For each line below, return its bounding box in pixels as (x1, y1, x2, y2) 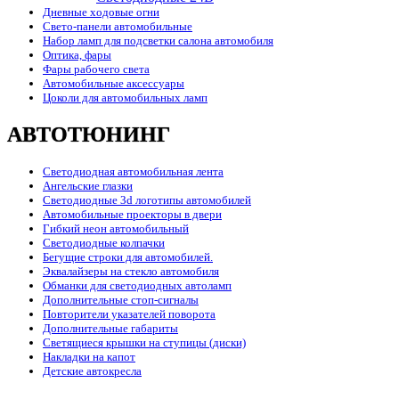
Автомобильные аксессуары (43, 77, 184, 91)
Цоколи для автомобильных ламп (43, 91, 208, 105)
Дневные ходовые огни (43, 5, 159, 20)
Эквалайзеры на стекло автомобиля (43, 265, 219, 279)
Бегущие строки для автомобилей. (43, 250, 213, 265)
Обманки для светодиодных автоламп (43, 279, 232, 293)
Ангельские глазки (43, 179, 133, 193)
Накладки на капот (43, 350, 135, 364)
